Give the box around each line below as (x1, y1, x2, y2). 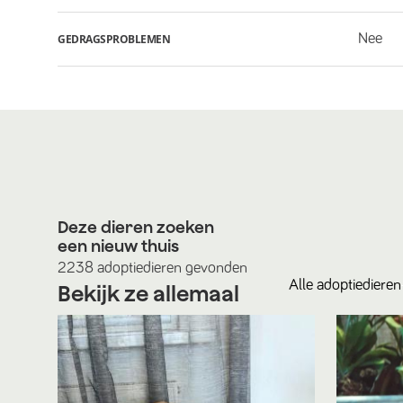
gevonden (182, 260, 247, 276)
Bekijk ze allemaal (58, 281, 239, 306)
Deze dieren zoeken (58, 218, 214, 237)
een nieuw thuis (58, 237, 179, 255)
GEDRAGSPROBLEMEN (58, 31, 170, 47)
